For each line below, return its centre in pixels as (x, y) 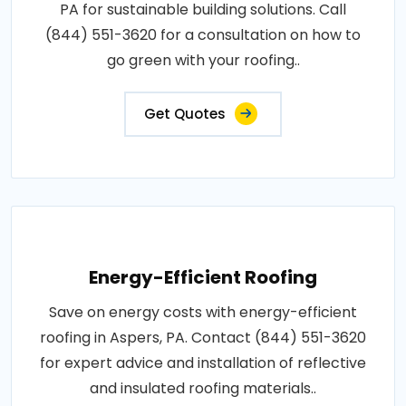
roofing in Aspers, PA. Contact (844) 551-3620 (203, 337)
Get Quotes (185, 113)
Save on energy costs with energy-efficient (203, 312)
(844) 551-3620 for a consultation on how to (203, 34)
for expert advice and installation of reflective (203, 362)
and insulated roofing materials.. (203, 388)
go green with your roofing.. (203, 60)
